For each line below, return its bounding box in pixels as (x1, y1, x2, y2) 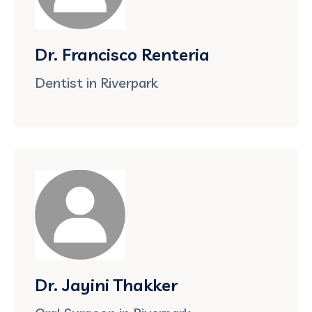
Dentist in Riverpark (35, 74, 157, 92)
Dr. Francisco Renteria (35, 44, 210, 65)
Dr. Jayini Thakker (35, 274, 178, 296)
